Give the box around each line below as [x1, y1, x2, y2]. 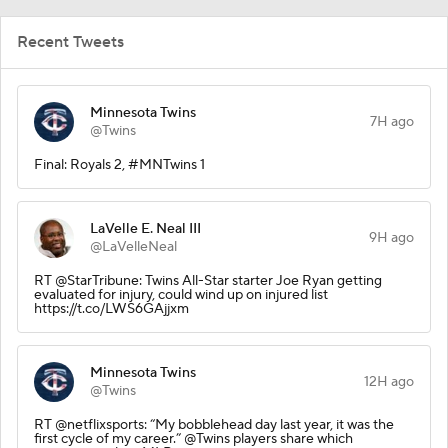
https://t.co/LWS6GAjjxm [34, 299, 189, 318]
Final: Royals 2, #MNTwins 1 [34, 155, 205, 174]
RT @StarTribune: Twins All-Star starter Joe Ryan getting [34, 271, 382, 290]
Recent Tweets [17, 31, 124, 52]
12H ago [364, 372, 414, 391]
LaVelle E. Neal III [90, 219, 201, 238]
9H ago [369, 228, 414, 247]
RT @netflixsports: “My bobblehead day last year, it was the [34, 415, 394, 434]
